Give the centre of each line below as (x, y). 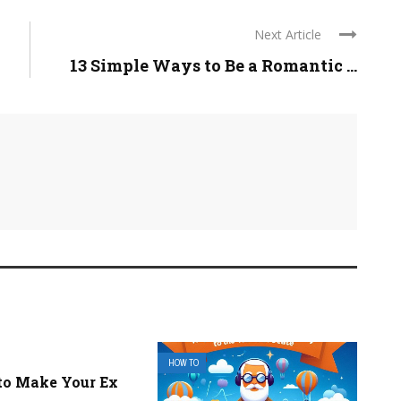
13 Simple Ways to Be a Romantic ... (213, 66)
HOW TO (183, 363)
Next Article (288, 35)
